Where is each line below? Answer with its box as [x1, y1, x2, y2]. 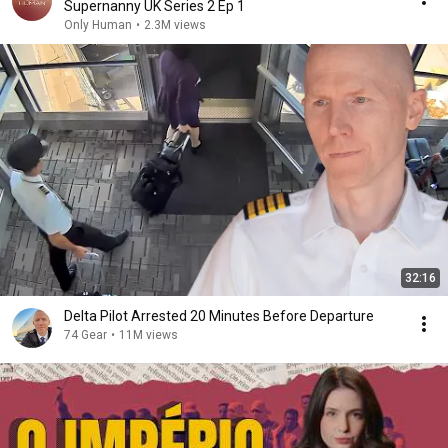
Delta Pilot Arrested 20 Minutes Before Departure [64, 308, 374, 324]
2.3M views [144, 18, 206, 32]
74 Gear [64, 328, 107, 342]
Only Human [64, 18, 132, 32]
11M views [119, 328, 178, 342]
